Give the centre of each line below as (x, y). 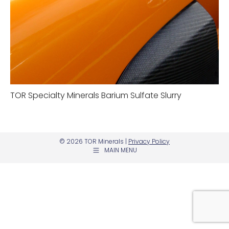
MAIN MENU (121, 150)
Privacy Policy (149, 141)
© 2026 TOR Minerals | (94, 141)
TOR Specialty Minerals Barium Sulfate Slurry (96, 95)
